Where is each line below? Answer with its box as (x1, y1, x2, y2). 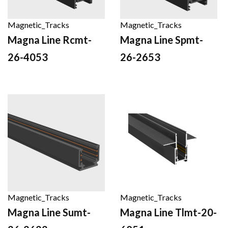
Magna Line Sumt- (8, 206, 91, 218)
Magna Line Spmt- (120, 33, 203, 46)
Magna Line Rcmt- (8, 33, 92, 46)
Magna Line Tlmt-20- (120, 206, 217, 218)
